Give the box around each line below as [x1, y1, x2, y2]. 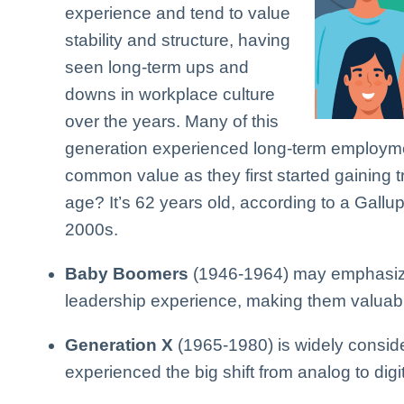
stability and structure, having [65, 31, 290, 50]
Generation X [65, 335, 173, 355]
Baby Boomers [65, 264, 188, 284]
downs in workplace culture [65, 85, 275, 105]
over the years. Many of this [65, 112, 279, 132]
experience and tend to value [65, 4, 290, 23]
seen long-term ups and [65, 58, 249, 78]
